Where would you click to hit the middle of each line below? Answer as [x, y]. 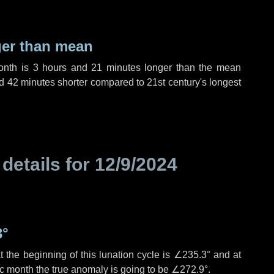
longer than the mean [191, 68]
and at [226, 255]
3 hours [50, 68]
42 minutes [31, 82]
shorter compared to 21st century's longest [148, 82]
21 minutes [116, 68]
